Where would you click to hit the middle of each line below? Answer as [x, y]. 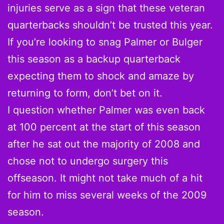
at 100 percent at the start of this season [104, 127]
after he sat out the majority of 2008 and [104, 144]
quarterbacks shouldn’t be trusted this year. [110, 25]
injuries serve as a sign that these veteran [106, 8]
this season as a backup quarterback [94, 59]
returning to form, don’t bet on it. [85, 93]
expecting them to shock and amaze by [101, 76]
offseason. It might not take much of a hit [105, 178]
